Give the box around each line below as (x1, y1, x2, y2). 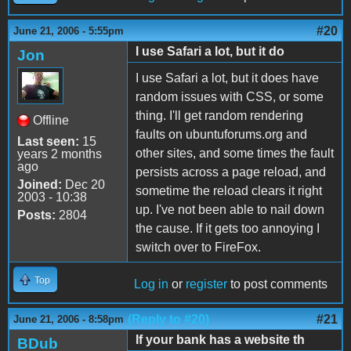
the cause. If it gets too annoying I (136, 221, 320, 235)
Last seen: (17, 134, 79, 148)
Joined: (17, 177, 62, 191)
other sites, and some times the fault (136, 146, 334, 160)
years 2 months (17, 147, 102, 161)
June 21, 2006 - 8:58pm (13, 313, 124, 325)
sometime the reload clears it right (136, 183, 322, 197)
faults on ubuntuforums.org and (136, 127, 307, 141)
